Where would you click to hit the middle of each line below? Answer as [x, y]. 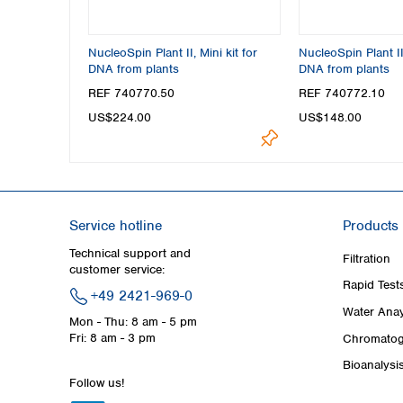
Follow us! [97, 382]
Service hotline [116, 225]
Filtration [367, 258]
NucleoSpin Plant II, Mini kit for [173, 53]
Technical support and [130, 253]
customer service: [117, 269]
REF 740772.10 [341, 94]
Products [371, 225]
